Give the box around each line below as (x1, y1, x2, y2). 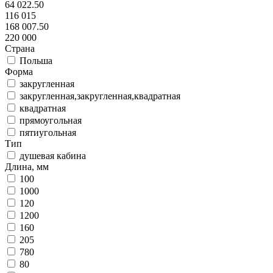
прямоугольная (19, 115, 82, 126)
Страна (5, 43, 35, 54)
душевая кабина (19, 151, 86, 161)
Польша (19, 55, 52, 66)
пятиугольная (19, 127, 76, 138)
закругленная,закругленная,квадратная (19, 91, 180, 101)
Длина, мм (5, 161, 49, 172)
